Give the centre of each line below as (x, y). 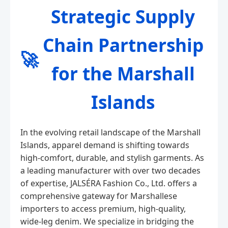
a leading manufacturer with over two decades (110, 170)
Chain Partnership (123, 45)
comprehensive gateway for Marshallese (99, 196)
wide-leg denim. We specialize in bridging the (107, 221)
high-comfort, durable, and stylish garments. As (112, 158)
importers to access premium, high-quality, (103, 209)
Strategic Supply (123, 16)
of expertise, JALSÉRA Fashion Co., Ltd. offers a (109, 183)
